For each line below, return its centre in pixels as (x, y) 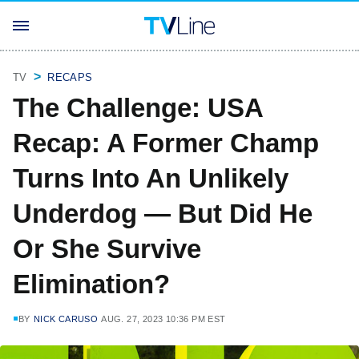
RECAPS (70, 77)
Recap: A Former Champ (166, 143)
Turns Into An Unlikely (151, 178)
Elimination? (91, 284)
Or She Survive (107, 249)
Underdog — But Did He (163, 214)
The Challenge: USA (138, 108)
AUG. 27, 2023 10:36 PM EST (163, 319)
